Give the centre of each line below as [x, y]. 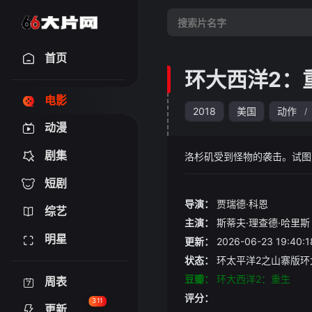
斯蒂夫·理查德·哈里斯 [263, 223]
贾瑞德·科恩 [242, 204]
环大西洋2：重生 [253, 279]
